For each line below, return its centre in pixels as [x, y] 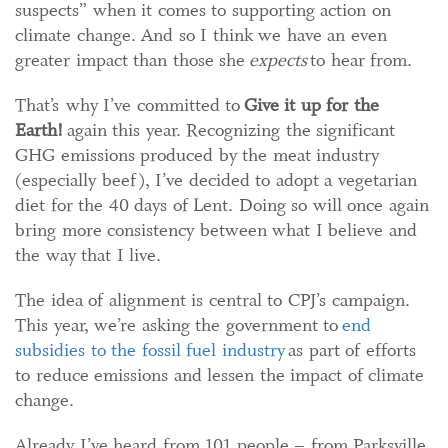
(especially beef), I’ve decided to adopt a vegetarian [216, 180]
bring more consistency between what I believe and [216, 230]
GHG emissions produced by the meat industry [197, 155]
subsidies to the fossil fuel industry [150, 350]
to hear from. [359, 60]
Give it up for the [311, 105]
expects [277, 60]
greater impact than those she [132, 60]
